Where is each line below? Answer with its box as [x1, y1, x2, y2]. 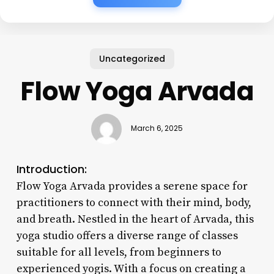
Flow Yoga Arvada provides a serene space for [16, 179, 248, 193]
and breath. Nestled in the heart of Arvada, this [16, 212, 254, 226]
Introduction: [16, 161, 87, 177]
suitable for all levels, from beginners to [16, 245, 221, 259]
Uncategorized [99, 52, 166, 65]
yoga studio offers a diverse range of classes [16, 228, 238, 243]
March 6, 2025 [130, 124, 183, 134]
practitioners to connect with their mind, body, [16, 195, 251, 210]
